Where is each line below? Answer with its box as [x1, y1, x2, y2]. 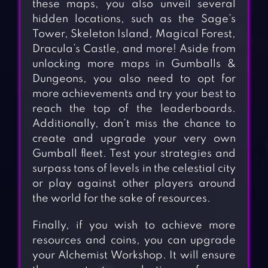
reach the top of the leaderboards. [32, 103, 236, 115]
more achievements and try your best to [32, 89, 236, 100]
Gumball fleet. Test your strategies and [32, 148, 236, 160]
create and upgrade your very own [32, 133, 236, 145]
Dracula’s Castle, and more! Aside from [32, 44, 236, 55]
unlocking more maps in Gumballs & [32, 59, 236, 70]
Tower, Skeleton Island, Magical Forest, [32, 29, 236, 40]
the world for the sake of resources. [32, 193, 211, 205]
